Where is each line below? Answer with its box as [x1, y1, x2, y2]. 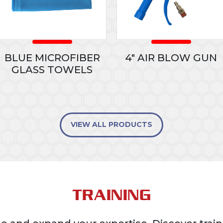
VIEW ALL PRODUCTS [71, 120, 152, 129]
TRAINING [72, 186, 151, 204]
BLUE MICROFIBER [4, 52, 100, 64]
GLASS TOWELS [11, 64, 93, 76]
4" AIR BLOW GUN [125, 52, 217, 64]
